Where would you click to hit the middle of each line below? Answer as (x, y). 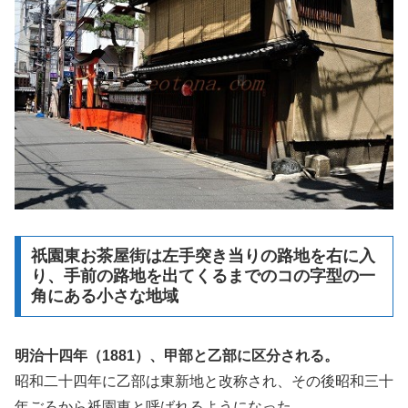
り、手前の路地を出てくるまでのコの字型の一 (203, 276)
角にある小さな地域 (104, 296)
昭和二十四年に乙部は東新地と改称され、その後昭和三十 (204, 382)
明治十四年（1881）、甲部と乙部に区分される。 (177, 356)
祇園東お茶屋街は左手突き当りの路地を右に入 (203, 256)
